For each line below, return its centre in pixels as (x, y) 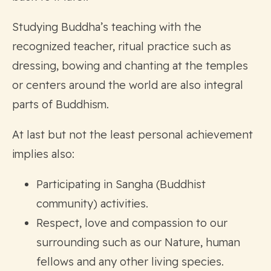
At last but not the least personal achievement (132, 134)
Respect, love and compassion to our (132, 223)
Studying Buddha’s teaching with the (107, 27)
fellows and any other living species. (130, 261)
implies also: (43, 154)
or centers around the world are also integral (128, 85)
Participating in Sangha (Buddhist (121, 184)
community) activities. (92, 203)
